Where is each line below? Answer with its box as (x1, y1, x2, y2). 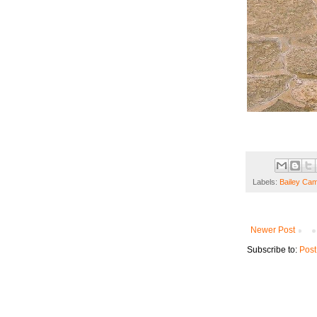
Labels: (253, 178, 279, 187)
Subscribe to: (247, 245, 299, 255)
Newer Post (250, 225, 295, 236)
